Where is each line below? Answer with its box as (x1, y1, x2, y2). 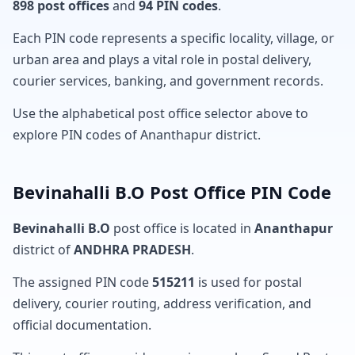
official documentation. (13, 316, 151, 334)
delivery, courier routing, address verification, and (13, 295, 311, 312)
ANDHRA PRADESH (74, 241, 191, 258)
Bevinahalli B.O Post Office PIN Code (13, 180, 331, 204)
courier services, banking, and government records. (13, 72, 323, 90)
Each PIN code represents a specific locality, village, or (13, 29, 334, 47)
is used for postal (195, 273, 302, 291)
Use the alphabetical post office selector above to (13, 105, 308, 122)
